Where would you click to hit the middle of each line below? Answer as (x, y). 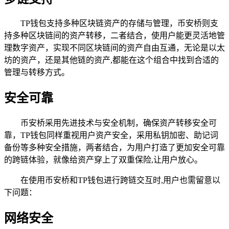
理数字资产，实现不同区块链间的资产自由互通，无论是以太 (114, 48)
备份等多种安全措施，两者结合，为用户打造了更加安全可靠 (114, 148)
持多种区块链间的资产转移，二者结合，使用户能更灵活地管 (114, 36)
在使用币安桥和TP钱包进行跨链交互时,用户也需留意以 (120, 180)
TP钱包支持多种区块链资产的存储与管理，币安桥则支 (119, 24)
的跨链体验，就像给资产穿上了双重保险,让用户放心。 (103, 160)
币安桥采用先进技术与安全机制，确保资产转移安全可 (119, 123)
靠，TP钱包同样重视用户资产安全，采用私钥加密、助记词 (111, 135)
